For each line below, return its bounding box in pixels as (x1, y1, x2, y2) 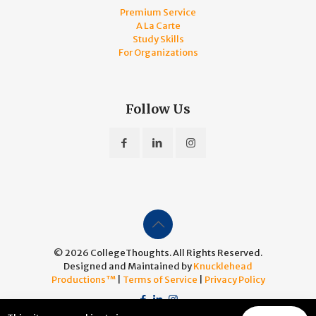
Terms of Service (122, 273, 197, 286)
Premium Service (120, 6, 196, 18)
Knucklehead (193, 260, 253, 272)
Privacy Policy (204, 273, 265, 286)
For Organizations (118, 46, 198, 59)
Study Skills (132, 32, 184, 45)
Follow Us (126, 100, 190, 117)
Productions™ (51, 273, 116, 286)
